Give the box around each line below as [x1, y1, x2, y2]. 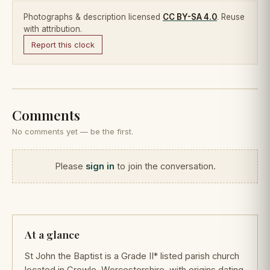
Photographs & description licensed [24, 11, 163, 22]
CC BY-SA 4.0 [163, 11, 217, 22]
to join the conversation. [114, 160, 216, 172]
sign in [85, 160, 115, 172]
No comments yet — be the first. [12, 126, 133, 136]
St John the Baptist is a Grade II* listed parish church [25, 250, 239, 262]
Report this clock [31, 39, 95, 49]
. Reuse [217, 11, 245, 22]
